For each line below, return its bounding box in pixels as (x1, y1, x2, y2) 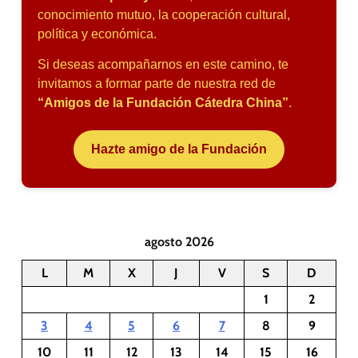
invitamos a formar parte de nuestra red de (38, 76, 276, 90)
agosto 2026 (144, 233, 214, 249)
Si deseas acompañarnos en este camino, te (38, 57, 288, 71)
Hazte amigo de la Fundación (91, 141, 267, 156)
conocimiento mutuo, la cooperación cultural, (38, 7, 290, 22)
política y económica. (38, 26, 157, 41)
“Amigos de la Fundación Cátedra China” (38, 95, 288, 109)
